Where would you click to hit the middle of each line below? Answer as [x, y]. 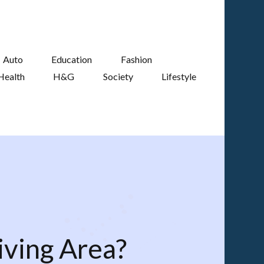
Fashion [136, 59]
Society [118, 76]
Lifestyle [179, 76]
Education [72, 59]
